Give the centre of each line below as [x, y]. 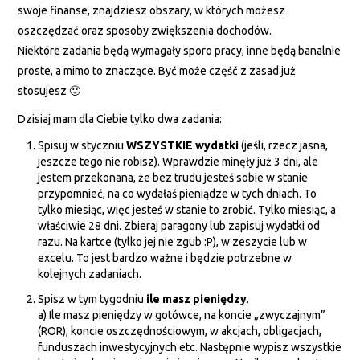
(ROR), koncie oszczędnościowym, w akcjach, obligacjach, [180, 331]
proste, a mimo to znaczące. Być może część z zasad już [157, 71]
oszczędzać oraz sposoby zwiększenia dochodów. [145, 31]
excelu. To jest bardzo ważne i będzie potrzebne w [165, 258]
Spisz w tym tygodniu [92, 299]
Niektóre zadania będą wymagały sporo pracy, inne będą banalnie [180, 51]
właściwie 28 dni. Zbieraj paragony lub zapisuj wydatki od [179, 226]
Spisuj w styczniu [82, 146]
